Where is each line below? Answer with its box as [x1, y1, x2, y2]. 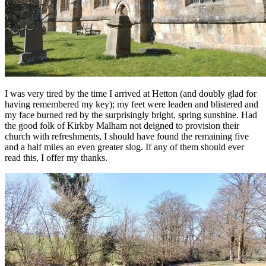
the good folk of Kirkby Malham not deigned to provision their [5, 120, 239, 131]
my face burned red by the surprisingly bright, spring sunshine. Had [5, 109, 257, 120]
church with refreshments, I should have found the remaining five [5, 131, 249, 141]
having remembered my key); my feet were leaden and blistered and [5, 99, 258, 109]
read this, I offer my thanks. [5, 152, 110, 163]
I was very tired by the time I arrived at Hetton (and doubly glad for [5, 88, 256, 99]
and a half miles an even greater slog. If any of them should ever [5, 141, 244, 152]
